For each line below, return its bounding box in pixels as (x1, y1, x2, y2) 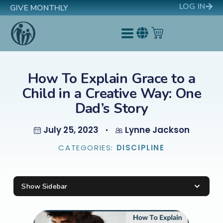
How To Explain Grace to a (27, 69, 195, 88)
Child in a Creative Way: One (21, 84, 202, 103)
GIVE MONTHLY (10, 2, 69, 13)
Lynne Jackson (124, 124, 190, 136)
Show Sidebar (21, 181, 68, 192)
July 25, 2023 (43, 124, 99, 136)
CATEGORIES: (58, 142, 116, 153)
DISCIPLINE (116, 142, 165, 153)
